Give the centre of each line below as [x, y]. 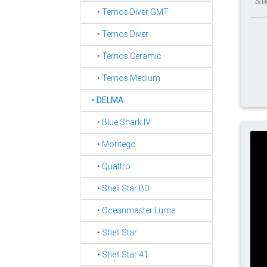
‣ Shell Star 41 [117, 254]
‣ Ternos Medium [123, 78]
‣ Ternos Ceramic [124, 56]
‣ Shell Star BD [118, 188]
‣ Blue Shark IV [119, 122]
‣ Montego [111, 144]
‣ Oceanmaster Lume [131, 210]
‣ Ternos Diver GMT [128, 12]
